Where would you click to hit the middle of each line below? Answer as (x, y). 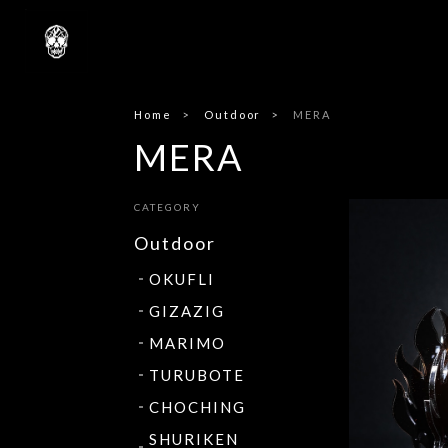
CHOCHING (197, 407)
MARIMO (187, 343)
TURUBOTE (197, 375)
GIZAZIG (187, 311)
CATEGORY (167, 207)
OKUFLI (182, 279)
